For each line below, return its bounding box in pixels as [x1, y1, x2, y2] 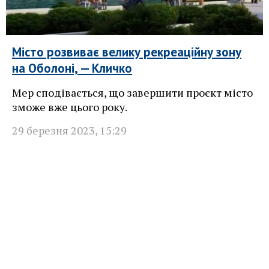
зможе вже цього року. [12, 100, 127, 115]
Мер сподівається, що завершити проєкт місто [12, 85, 253, 100]
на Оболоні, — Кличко [12, 60, 132, 77]
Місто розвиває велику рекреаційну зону [12, 44, 241, 61]
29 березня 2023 [12, 123, 95, 138]
